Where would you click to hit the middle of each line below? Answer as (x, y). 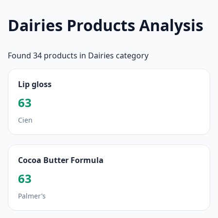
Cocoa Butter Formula (61, 160)
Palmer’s (32, 196)
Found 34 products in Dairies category (78, 55)
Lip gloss (35, 84)
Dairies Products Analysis (106, 25)
